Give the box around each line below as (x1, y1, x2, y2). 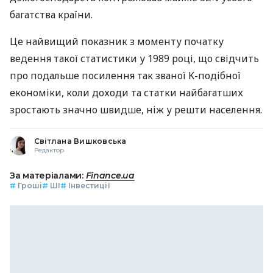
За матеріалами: (10, 169, 86, 181)
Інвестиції (68, 180, 110, 190)
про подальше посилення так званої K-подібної (10, 68, 241, 82)
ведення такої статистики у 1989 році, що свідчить (10, 51, 259, 65)
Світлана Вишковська (34, 136, 127, 146)
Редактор (34, 146, 64, 154)
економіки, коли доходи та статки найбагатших (10, 85, 243, 99)
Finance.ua (85, 169, 135, 181)
